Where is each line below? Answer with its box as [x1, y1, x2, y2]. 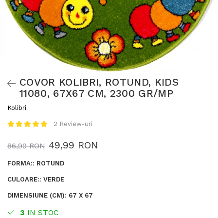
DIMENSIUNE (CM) [7, 192, 65, 199]
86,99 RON [7, 141, 45, 150]
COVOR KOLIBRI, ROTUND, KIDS [19, 76, 179, 88]
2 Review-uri [54, 120, 92, 127]
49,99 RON [49, 139, 98, 151]
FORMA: [7, 160, 33, 167]
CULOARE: [7, 176, 39, 183]
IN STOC [25, 208, 59, 217]
